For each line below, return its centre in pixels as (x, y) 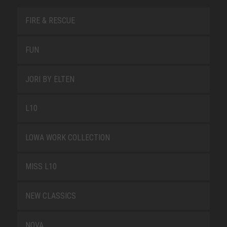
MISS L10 (41, 167)
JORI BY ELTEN (50, 79)
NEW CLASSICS (50, 196)
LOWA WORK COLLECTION (67, 137)
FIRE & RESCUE (50, 21)
